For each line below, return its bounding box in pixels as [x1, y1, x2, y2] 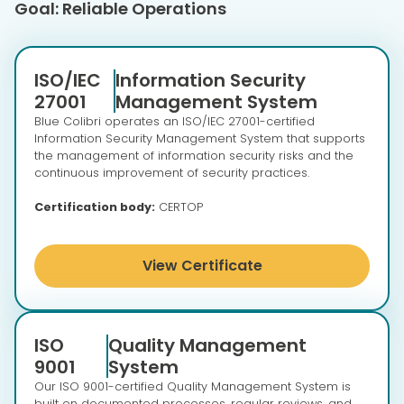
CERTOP [155, 199, 203, 216]
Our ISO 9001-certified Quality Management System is [34, 379, 351, 395]
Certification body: [34, 199, 155, 216]
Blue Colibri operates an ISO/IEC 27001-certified [34, 114, 315, 130]
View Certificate [142, 255, 262, 277]
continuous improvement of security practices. [34, 165, 309, 181]
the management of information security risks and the [34, 148, 353, 164]
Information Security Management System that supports [34, 131, 365, 147]
